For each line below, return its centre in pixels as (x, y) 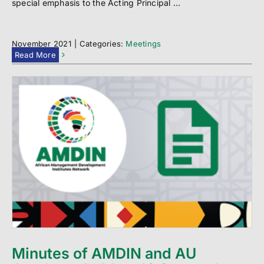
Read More (35, 55)
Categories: (103, 43)
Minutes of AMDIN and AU (104, 254)
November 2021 (42, 43)
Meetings (143, 43)
